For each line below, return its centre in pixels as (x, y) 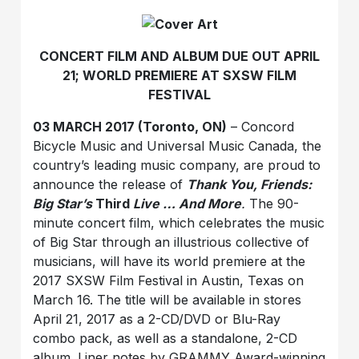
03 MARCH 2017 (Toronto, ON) (130, 127)
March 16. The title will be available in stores (167, 300)
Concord (268, 127)
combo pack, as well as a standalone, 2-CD (165, 339)
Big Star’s (65, 204)
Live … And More (186, 204)
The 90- (274, 204)
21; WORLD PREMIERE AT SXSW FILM (179, 76)
